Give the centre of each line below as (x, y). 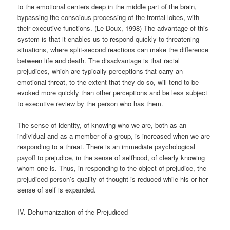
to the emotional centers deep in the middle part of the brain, (107, 7)
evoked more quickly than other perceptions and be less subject (113, 93)
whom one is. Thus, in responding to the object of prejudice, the (112, 168)
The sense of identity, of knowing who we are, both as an (102, 125)
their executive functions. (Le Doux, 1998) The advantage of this (113, 28)
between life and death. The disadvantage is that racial (99, 61)
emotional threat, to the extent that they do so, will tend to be (108, 82)
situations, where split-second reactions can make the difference (113, 50)
